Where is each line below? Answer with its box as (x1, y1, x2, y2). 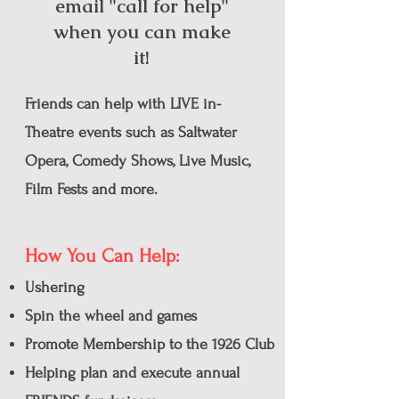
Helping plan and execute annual (25, 364, 240, 381)
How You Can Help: (25, 245, 179, 266)
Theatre (25, 124, 78, 141)
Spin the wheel (25, 307, 124, 324)
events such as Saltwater (78, 124, 237, 141)
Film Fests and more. (25, 181, 158, 198)
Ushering (25, 279, 85, 296)
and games (124, 307, 197, 324)
